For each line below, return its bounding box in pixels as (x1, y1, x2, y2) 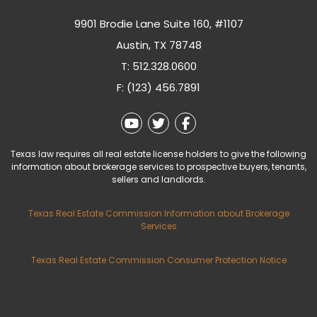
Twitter (164, 114, 208, 132)
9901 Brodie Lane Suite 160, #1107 (74, 16, 243, 31)
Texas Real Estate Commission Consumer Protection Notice (30, 254, 287, 266)
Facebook (188, 114, 251, 132)
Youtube (138, 114, 190, 132)
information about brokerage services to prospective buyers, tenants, (11, 161, 306, 173)
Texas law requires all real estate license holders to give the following (11, 148, 306, 160)
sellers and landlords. (111, 173, 206, 185)
